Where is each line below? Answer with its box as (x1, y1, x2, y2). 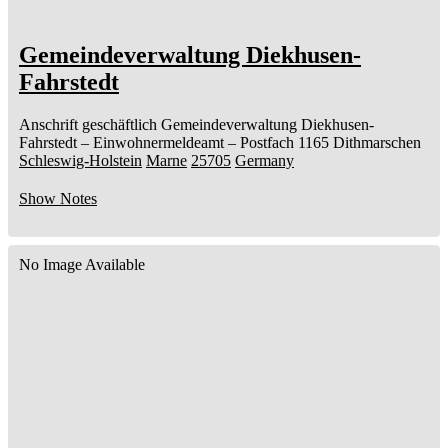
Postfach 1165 (240, 134, 329, 152)
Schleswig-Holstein (19, 152, 142, 170)
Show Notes (19, 190, 97, 208)
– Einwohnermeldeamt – (81, 134, 236, 152)
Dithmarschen (333, 134, 421, 152)
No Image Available (19, 256, 145, 274)
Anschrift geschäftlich (19, 116, 157, 134)
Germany (235, 152, 294, 170)
